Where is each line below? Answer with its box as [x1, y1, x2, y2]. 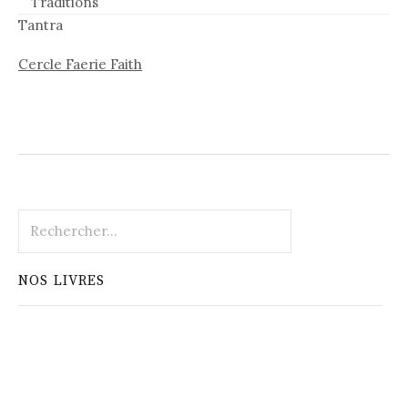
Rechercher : [17, 209, 102, 228]
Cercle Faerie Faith [18, 55, 142, 73]
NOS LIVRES [18, 272, 106, 291]
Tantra [18, 15, 63, 34]
